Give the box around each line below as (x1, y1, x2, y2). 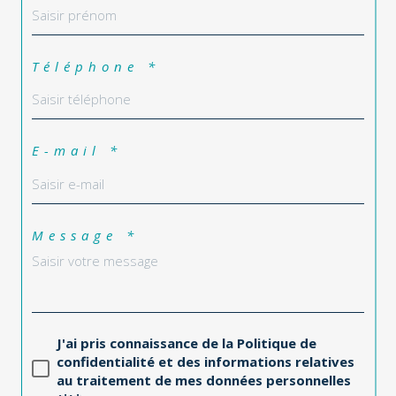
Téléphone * (32, 71, 160, 89)
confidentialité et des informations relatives (57, 367, 354, 385)
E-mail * (32, 156, 122, 174)
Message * (32, 240, 139, 258)
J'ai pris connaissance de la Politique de (57, 348, 316, 367)
